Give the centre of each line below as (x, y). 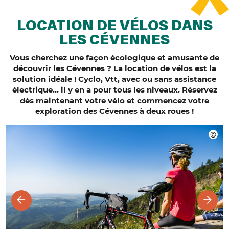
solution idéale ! (44, 79)
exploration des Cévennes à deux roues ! (114, 111)
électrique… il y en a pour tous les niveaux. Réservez (114, 89)
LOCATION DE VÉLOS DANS (114, 26)
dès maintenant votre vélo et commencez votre (114, 100)
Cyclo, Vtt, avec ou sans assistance (147, 79)
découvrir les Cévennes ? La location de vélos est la (114, 68)
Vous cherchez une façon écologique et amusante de (114, 57)
